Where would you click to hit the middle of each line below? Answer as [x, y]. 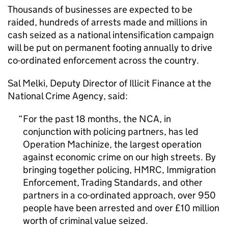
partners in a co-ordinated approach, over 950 [119, 195]
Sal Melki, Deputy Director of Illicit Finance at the [109, 83]
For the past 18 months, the [81, 119]
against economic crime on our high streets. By [119, 157]
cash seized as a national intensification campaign [111, 35]
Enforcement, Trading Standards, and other [113, 182]
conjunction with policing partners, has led [111, 132]
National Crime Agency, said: [69, 96]
